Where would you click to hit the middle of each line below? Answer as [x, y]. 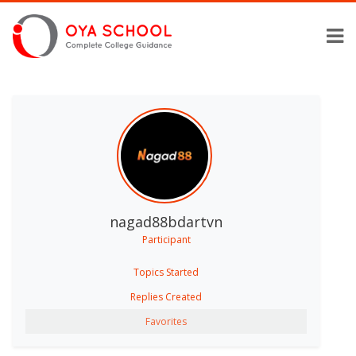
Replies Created [166, 296]
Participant [166, 239]
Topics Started [166, 272]
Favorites [166, 321]
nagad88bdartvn [166, 221]
